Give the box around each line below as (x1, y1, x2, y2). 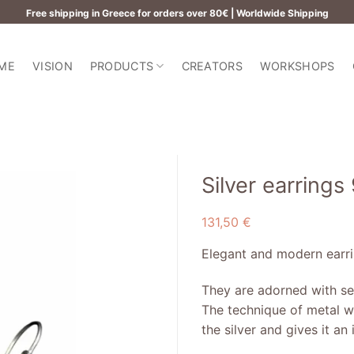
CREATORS (181, 58, 243, 73)
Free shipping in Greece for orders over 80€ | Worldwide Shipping (25, 6, 329, 19)
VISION (32, 58, 73, 73)
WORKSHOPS (259, 58, 335, 73)
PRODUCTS (89, 58, 154, 73)
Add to (25, 218, 62, 232)
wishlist (23, 232, 64, 247)
